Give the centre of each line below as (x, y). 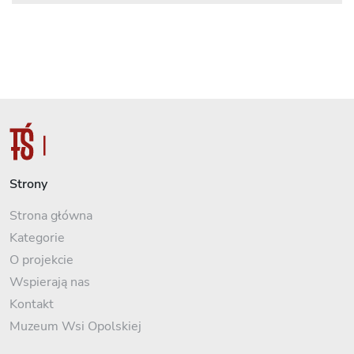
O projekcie (41, 260)
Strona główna (51, 215)
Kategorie (37, 237)
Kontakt (32, 304)
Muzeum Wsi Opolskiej (75, 326)
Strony (28, 184)
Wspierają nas (50, 282)
